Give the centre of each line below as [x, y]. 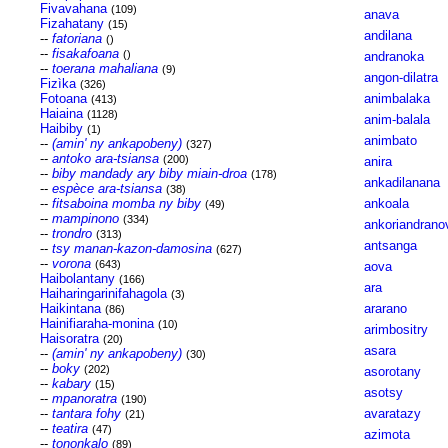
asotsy [383, 392]
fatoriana [76, 38]
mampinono [85, 218]
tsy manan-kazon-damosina [131, 248]
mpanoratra [84, 398]
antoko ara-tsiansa [105, 158]
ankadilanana [401, 182]
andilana [387, 35]
